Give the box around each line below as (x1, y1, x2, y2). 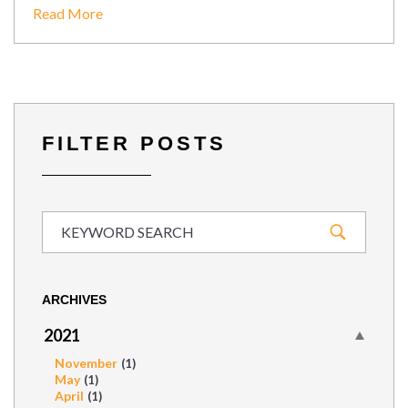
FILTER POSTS (42, 132, 227, 155)
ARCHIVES (42, 292, 107, 307)
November (55, 355, 117, 371)
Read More (33, 5, 103, 22)
